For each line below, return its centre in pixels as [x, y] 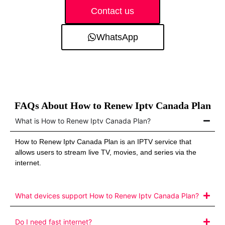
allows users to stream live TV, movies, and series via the [106, 152]
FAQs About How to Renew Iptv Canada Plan [113, 105]
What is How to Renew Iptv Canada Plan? [83, 121]
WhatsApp [117, 37]
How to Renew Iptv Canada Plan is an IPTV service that [103, 141]
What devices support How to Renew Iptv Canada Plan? [107, 196]
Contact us [113, 11]
